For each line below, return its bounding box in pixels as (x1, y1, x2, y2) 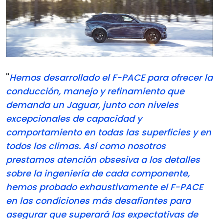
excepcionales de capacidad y (6, 112, 142, 125)
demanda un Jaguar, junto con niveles (6, 99, 178, 111)
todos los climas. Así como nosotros (6, 140, 166, 153)
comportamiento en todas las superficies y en (6, 126, 211, 139)
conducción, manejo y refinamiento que (6, 85, 184, 98)
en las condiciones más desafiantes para (6, 195, 191, 207)
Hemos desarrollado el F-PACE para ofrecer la (9, 71, 213, 84)
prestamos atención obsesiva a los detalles (6, 153, 200, 166)
